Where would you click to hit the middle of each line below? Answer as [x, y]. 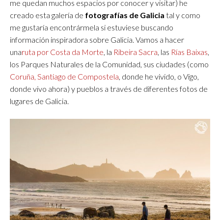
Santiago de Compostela [78, 76]
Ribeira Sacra [136, 52]
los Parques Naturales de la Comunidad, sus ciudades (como [109, 64]
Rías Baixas [189, 52]
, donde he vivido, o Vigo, [159, 76]
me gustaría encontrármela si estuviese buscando [92, 27]
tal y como [183, 15]
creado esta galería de [47, 15]
